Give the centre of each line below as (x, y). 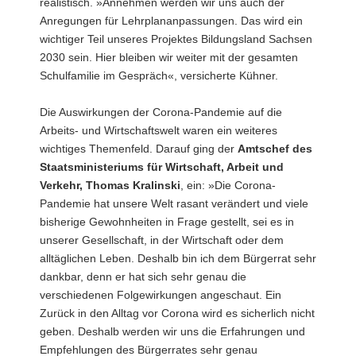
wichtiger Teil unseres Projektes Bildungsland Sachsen (176, 39)
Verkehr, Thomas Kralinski (110, 185)
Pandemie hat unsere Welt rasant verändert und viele (174, 203)
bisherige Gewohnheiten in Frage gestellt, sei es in (167, 221)
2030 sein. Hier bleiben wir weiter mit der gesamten (169, 57)
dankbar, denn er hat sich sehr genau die (143, 276)
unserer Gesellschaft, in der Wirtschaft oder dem (162, 240)
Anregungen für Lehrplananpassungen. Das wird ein (171, 20)
